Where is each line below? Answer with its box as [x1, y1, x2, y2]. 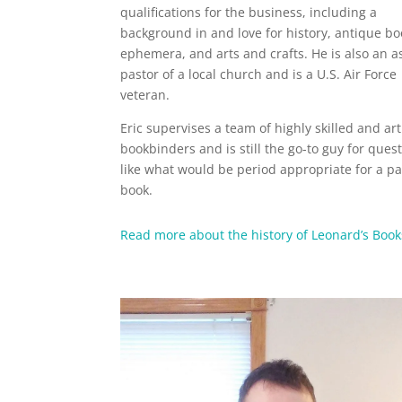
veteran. [120, 85, 170, 103]
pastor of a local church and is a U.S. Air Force [120, 65, 398, 83]
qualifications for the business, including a [120, 3, 378, 21]
